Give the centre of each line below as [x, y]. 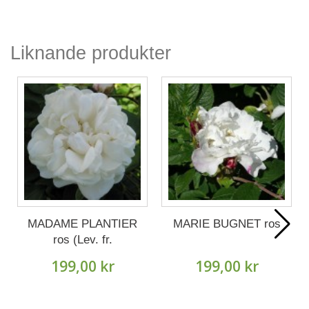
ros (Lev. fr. [82, 240]
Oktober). [82, 256]
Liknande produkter [91, 53]
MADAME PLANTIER [82, 224]
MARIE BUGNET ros [227, 224]
